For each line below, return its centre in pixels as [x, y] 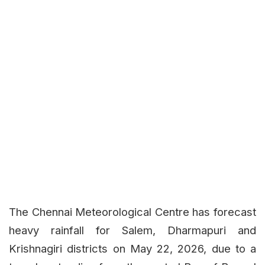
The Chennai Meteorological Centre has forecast [132, 211]
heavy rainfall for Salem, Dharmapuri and [132, 230]
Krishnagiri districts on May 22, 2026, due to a [132, 248]
